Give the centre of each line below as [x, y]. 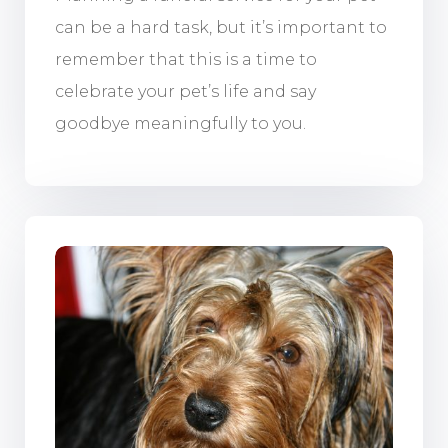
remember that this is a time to [185, 60]
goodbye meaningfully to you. [180, 124]
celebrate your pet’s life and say [185, 92]
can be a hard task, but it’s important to [220, 28]
